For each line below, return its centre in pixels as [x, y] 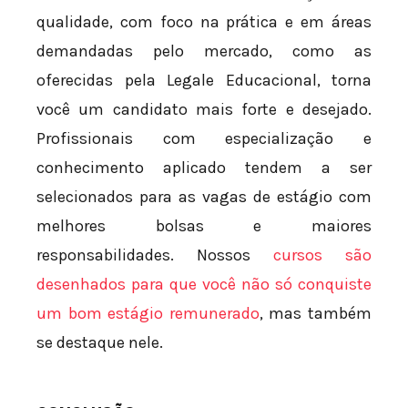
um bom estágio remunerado [148, 313]
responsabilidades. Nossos [155, 255]
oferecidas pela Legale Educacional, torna [204, 80]
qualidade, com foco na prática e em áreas [204, 21]
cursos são [322, 255]
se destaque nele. [100, 342]
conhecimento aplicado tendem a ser [204, 167]
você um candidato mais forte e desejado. [204, 109]
